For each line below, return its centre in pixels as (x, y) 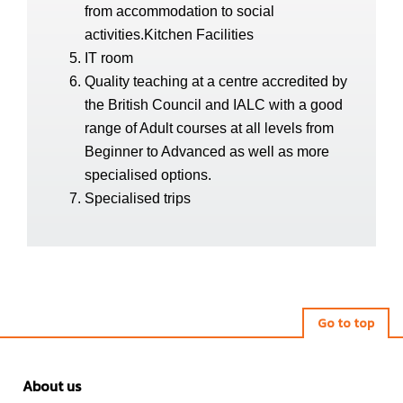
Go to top (346, 323)
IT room (109, 58)
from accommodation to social (179, 11)
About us (52, 386)
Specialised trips (138, 198)
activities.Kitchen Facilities (169, 35)
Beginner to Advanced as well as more (207, 152)
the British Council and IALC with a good (214, 105)
